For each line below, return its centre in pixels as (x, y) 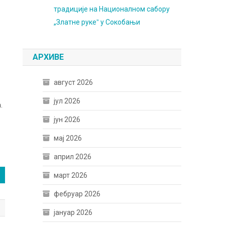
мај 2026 (68, 138)
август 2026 (74, 82)
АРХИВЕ (48, 57)
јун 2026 (67, 120)
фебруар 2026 (77, 194)
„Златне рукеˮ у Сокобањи (97, 22)
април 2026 (73, 157)
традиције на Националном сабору (112, 9)
